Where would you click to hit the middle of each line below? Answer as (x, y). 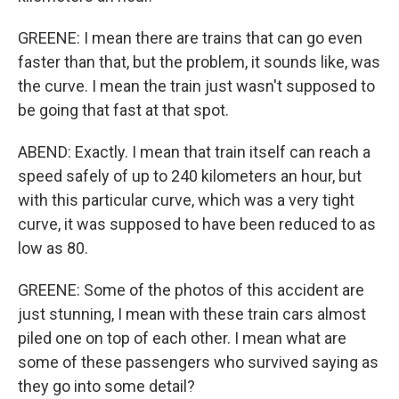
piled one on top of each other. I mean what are (182, 338)
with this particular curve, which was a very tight (186, 200)
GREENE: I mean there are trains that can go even (190, 38)
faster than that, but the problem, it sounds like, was (199, 62)
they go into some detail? (106, 386)
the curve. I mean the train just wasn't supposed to (196, 86)
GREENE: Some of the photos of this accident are (191, 290)
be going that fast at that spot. (123, 110)
